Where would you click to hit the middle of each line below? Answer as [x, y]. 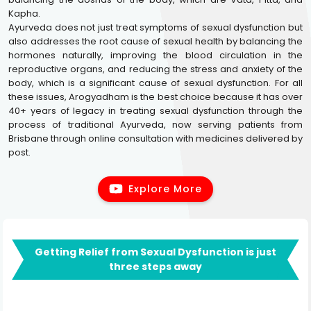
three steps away [155, 266]
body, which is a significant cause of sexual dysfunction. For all [155, 83]
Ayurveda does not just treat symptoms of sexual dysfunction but [155, 27]
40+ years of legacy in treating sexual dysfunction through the [155, 110]
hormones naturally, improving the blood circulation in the [155, 55]
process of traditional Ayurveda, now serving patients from [155, 124]
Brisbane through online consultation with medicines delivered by [155, 138]
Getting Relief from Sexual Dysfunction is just [155, 252]
